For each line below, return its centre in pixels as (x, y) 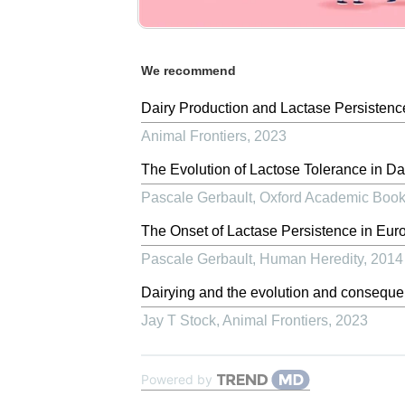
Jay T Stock (179, 320)
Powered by (177, 379)
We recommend (188, 70)
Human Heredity (311, 259)
